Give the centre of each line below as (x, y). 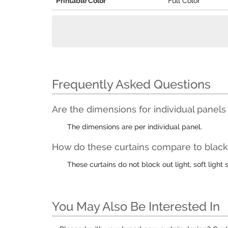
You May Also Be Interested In (136, 206)
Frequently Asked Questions (131, 84)
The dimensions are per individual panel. (135, 127)
